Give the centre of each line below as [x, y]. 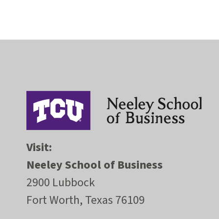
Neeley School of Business [95, 165]
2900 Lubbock [61, 183]
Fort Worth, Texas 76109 [86, 200]
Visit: [39, 148]
